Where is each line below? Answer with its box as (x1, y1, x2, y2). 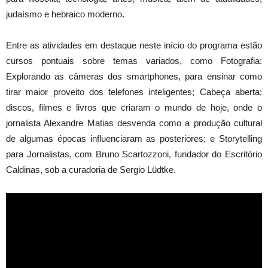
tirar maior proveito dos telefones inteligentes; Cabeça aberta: (6, 87, 262, 98)
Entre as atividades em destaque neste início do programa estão (6, 40, 262, 51)
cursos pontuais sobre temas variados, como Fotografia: (6, 56, 262, 66)
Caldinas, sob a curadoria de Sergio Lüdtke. (6, 165, 176, 175)
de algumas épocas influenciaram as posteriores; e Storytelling (6, 133, 262, 144)
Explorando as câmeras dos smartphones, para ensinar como (6, 71, 262, 82)
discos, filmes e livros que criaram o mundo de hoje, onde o (6, 102, 262, 113)
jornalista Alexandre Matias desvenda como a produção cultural (6, 118, 262, 129)
